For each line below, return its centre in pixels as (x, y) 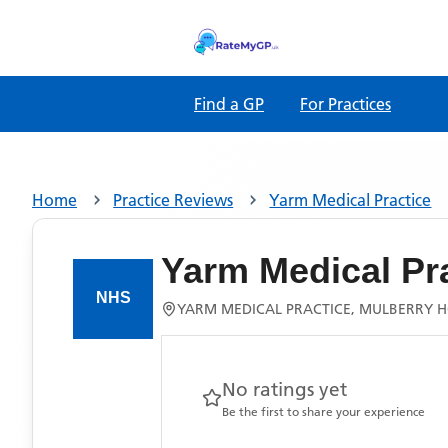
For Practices (345, 104)
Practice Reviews (173, 200)
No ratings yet (284, 389)
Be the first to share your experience (323, 411)
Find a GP (229, 104)
